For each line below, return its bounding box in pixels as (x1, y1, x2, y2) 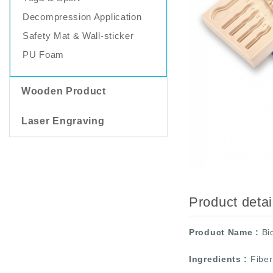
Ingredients (189, 254, 241, 264)
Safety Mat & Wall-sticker (23, 30, 134, 41)
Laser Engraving (21, 116, 105, 126)
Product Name (189, 227, 253, 237)
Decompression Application (23, 12, 142, 22)
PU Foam (23, 49, 64, 60)
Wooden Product (21, 86, 106, 96)
